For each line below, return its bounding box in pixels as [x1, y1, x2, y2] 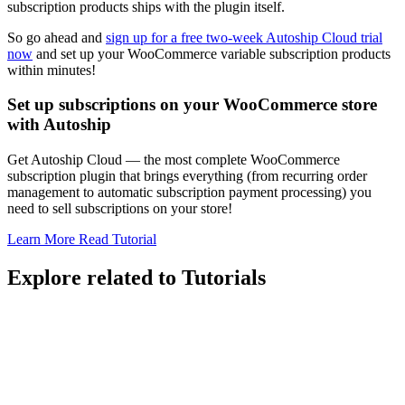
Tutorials [182, 265, 266, 289]
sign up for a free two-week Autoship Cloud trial [106, 29, 382, 45]
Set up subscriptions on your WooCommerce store [7, 95, 377, 115]
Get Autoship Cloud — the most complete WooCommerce [7, 152, 340, 168]
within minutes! [7, 61, 99, 78]
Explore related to [7, 265, 182, 289]
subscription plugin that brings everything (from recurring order [7, 168, 367, 184]
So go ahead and [7, 29, 106, 45]
